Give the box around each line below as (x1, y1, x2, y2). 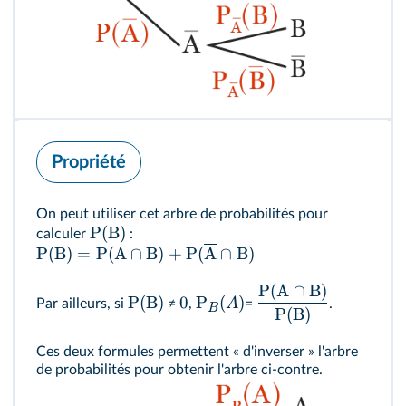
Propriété (52, 152, 126, 171)
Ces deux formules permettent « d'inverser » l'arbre (36, 343, 358, 359)
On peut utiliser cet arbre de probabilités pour (36, 206, 328, 221)
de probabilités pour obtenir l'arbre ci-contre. (36, 362, 323, 377)
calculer (36, 226, 90, 241)
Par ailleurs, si (36, 295, 128, 311)
